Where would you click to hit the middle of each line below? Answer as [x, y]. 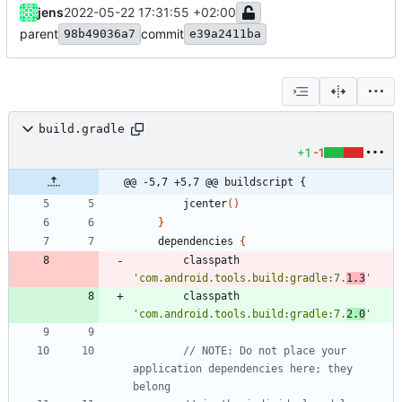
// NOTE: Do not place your [265, 350]
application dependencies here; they [243, 368]
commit [162, 33]
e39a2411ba [225, 33]
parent [39, 33]
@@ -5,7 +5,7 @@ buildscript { [215, 182]
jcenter [205, 203]
